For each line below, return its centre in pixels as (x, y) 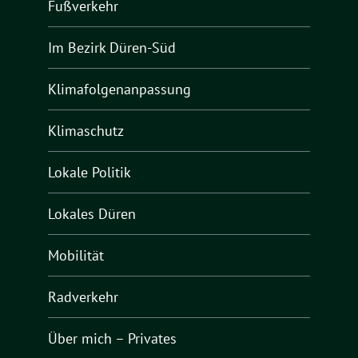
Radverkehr (83, 297)
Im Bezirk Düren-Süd (112, 48)
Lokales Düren (92, 214)
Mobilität (76, 256)
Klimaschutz (86, 131)
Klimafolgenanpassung (119, 89)
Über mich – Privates (112, 339)
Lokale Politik (89, 173)
